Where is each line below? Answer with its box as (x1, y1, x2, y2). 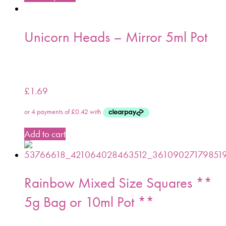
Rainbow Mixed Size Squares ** (24, 173, 212, 192)
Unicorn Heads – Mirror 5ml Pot (24, 27, 207, 46)
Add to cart (24, 127, 66, 140)
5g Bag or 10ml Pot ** (24, 192, 154, 211)
